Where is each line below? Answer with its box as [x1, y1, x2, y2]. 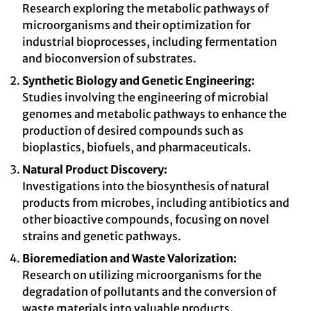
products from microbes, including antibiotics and [22, 196, 289, 210]
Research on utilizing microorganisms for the [22, 268, 262, 282]
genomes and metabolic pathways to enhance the [22, 107, 287, 121]
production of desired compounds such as [22, 124, 244, 137]
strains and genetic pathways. [22, 229, 181, 243]
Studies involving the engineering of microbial [22, 90, 269, 104]
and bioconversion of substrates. [22, 51, 196, 65]
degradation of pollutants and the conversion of [22, 285, 276, 299]
